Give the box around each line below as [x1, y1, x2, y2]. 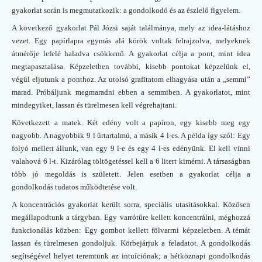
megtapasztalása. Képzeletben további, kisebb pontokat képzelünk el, [12, 61, 250, 71]
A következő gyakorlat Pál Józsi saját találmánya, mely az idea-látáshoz [12, 23, 250, 32]
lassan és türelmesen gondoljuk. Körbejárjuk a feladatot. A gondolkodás [12, 238, 250, 247]
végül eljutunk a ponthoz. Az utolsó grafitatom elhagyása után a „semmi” [12, 74, 250, 84]
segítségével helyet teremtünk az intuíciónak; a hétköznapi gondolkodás [12, 251, 250, 260]
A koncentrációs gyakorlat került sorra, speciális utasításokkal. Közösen [12, 199, 250, 209]
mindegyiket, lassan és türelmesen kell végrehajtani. [12, 100, 177, 109]
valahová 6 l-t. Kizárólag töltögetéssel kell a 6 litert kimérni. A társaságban [12, 156, 250, 166]
